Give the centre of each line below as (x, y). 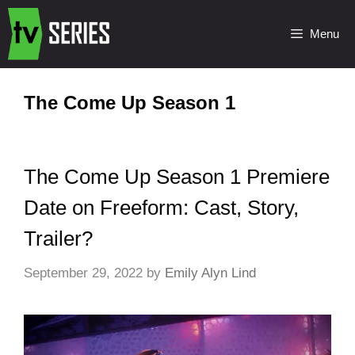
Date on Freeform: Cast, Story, (161, 208)
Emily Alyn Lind (210, 273)
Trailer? (58, 239)
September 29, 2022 (83, 273)
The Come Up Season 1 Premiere (177, 177)
